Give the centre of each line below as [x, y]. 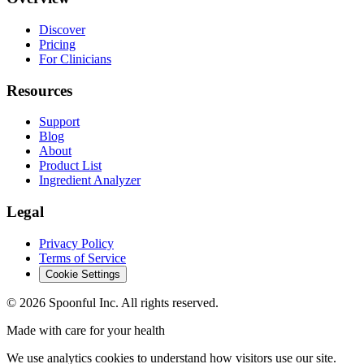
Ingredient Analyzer [90, 180]
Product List [70, 166]
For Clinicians [75, 59]
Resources [39, 90]
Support [59, 122]
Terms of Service [82, 258]
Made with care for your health [86, 330]
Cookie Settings [83, 274]
